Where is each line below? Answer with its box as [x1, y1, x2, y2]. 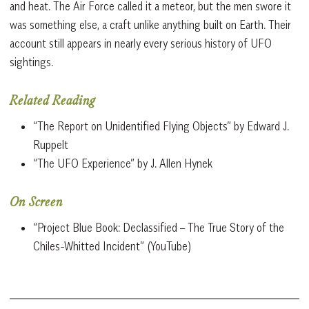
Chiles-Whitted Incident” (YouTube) [33, 239, 191, 253]
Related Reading [10, 94, 95, 109]
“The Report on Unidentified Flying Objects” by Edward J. [33, 119, 289, 133]
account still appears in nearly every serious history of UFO [10, 36, 272, 50]
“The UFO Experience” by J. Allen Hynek [33, 156, 212, 170]
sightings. [10, 54, 53, 69]
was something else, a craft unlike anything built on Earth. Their [10, 17, 291, 32]
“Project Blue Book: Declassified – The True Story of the [33, 220, 284, 235]
